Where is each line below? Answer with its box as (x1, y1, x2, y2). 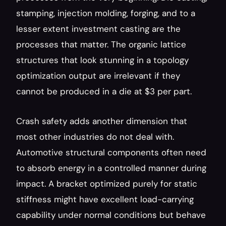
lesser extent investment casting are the (16, 23, 181, 34)
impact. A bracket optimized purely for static (16, 178, 197, 189)
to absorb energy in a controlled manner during (16, 162, 206, 174)
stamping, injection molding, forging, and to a (16, 8, 195, 19)
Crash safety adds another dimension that (16, 116, 187, 127)
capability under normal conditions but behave (16, 209, 206, 220)
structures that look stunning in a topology (16, 54, 189, 66)
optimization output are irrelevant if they (16, 70, 180, 81)
